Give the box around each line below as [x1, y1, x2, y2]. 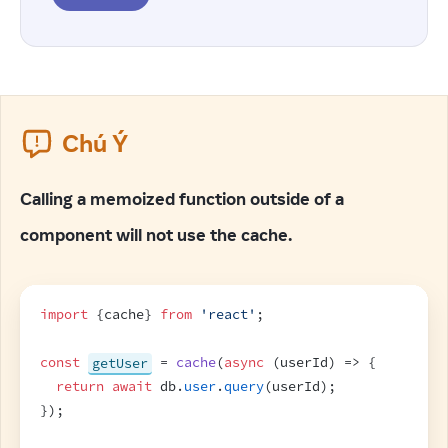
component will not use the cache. [20, 224, 296, 246]
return [56, 378, 104, 395]
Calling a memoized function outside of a [20, 188, 344, 210]
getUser [92, 354, 148, 371]
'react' [200, 306, 256, 323]
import [40, 306, 88, 323]
